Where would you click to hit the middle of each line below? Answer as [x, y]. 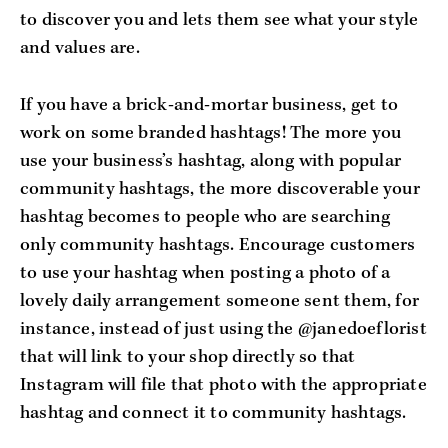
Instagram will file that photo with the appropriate [223, 385]
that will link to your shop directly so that [188, 357]
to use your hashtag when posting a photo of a [205, 273]
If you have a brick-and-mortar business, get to [209, 105]
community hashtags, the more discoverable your [220, 189]
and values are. [80, 49]
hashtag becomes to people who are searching [205, 217]
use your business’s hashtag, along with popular [210, 161]
